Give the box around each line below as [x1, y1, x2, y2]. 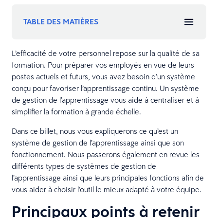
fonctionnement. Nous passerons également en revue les [12, 149, 200, 159]
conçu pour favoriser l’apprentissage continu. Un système [12, 83, 199, 93]
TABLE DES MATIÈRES [23, 16, 98, 27]
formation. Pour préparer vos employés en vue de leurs [12, 59, 194, 70]
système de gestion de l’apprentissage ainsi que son [12, 137, 184, 147]
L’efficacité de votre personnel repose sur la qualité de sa [12, 48, 200, 58]
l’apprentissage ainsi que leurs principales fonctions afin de [12, 172, 204, 182]
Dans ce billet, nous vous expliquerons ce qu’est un [12, 126, 178, 136]
